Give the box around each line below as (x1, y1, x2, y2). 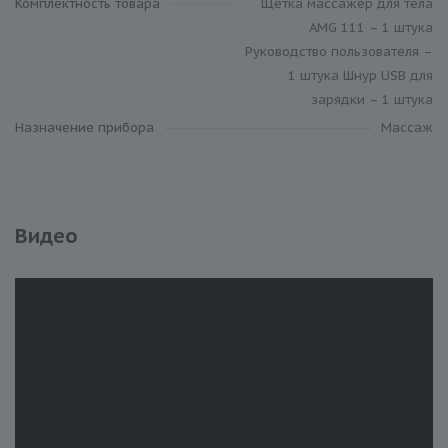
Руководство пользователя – (245, 42, 433, 60)
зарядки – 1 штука (311, 90, 433, 108)
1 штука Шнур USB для (288, 66, 433, 84)
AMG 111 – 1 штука (309, 18, 433, 36)
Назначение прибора (15, 118, 154, 136)
